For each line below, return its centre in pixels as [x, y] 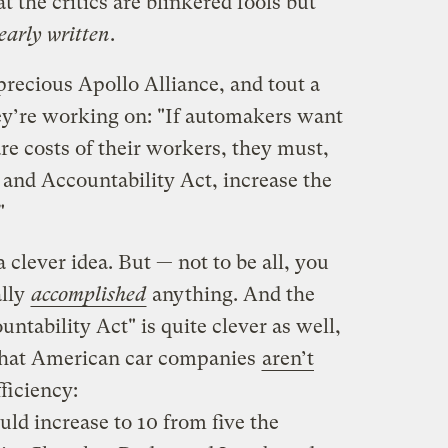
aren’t [287, 358]
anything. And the [230, 294]
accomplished [88, 294]
